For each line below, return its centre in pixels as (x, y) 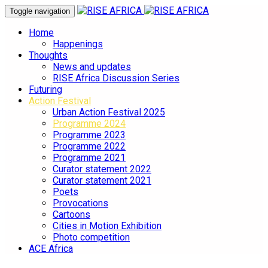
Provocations (80, 203)
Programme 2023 (89, 135)
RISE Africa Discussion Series (116, 78)
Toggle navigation (40, 11)
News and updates (92, 67)
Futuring (45, 89)
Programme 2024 (89, 124)
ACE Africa (51, 249)
